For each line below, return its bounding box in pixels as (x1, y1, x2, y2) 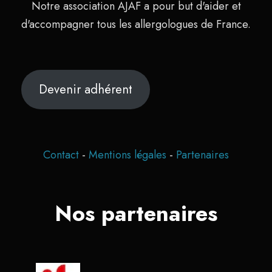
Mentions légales (89, 146, 169, 163)
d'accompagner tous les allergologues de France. (21, 16, 251, 32)
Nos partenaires (55, 197, 217, 229)
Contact (43, 146, 79, 163)
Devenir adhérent (38, 80, 132, 99)
